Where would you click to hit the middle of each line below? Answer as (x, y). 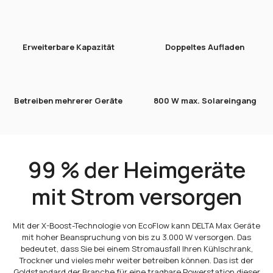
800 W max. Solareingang (205, 101)
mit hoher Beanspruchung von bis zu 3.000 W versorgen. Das (136, 237)
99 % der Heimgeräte (136, 170)
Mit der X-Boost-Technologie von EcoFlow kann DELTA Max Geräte (136, 226)
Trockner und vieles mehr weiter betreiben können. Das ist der (136, 261)
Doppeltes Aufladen (205, 47)
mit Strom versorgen (136, 197)
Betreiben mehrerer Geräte (68, 101)
